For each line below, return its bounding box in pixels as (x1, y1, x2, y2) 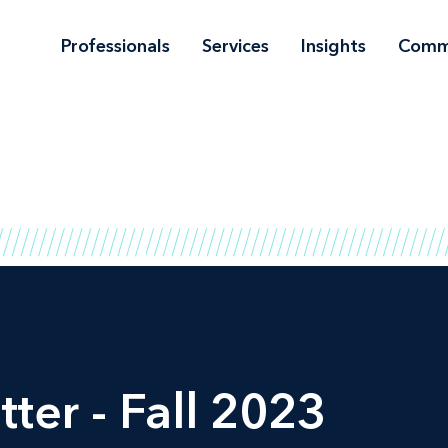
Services (202, 34, 269, 57)
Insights (301, 34, 366, 57)
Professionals (61, 34, 170, 57)
